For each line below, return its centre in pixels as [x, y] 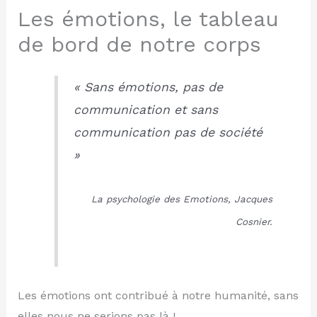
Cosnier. [254, 221]
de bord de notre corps [139, 44]
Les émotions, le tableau [148, 19]
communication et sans [145, 110]
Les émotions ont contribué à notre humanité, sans [158, 296]
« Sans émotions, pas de [148, 87]
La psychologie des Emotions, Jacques [181, 199]
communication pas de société [168, 133]
